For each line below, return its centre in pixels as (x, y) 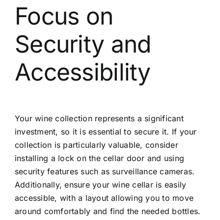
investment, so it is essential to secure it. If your (106, 132)
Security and (83, 44)
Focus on (64, 16)
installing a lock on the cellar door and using (99, 158)
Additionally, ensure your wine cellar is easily (100, 185)
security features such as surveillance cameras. (105, 172)
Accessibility (82, 72)
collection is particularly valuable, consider (96, 145)
